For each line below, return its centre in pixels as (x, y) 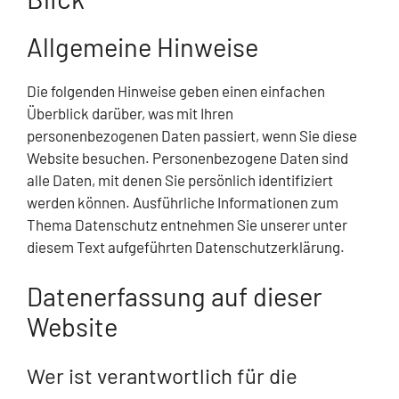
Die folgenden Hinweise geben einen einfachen (176, 91)
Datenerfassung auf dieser (175, 296)
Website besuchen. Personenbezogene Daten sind (187, 158)
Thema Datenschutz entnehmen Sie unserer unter (187, 225)
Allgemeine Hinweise (142, 47)
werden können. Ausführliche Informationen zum (183, 203)
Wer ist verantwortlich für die (162, 375)
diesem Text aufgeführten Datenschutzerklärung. (186, 247)
